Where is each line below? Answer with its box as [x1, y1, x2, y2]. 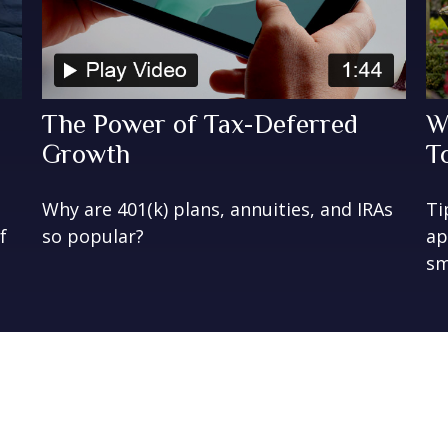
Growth [42, 138, 131, 169]
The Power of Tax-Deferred [42, 108, 359, 139]
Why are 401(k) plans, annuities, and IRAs [42, 196, 394, 221]
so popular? [42, 223, 145, 248]
